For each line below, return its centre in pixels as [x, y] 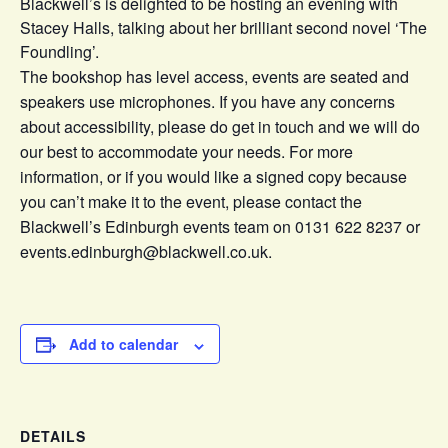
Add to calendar [123, 344]
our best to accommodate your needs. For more [186, 152]
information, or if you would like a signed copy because [213, 177]
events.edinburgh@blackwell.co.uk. [146, 252]
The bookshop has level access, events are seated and [214, 77]
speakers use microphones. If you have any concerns [207, 102]
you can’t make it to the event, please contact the [191, 202]
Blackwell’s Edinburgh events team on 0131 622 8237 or [220, 227]
